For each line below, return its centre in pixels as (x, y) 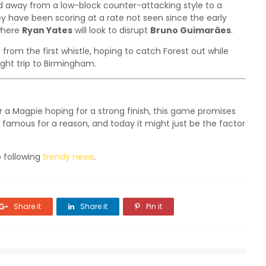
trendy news (68, 157)
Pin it (153, 206)
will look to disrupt (111, 30)
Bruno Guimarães (191, 30)
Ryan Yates (47, 30)
